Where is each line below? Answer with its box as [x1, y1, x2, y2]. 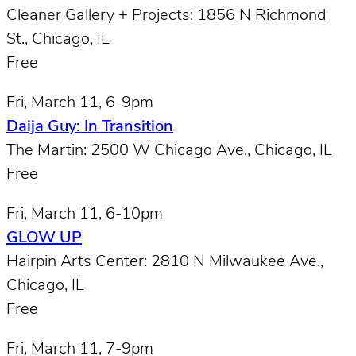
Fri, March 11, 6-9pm [6, 95, 153, 111]
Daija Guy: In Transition [6, 118, 173, 135]
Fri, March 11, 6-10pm [6, 206, 163, 222]
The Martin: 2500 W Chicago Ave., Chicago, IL [6, 142, 332, 159]
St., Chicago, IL [6, 31, 110, 48]
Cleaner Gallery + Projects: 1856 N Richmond [6, 7, 326, 24]
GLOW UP [6, 230, 82, 246]
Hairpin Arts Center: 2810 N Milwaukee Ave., [6, 253, 323, 270]
